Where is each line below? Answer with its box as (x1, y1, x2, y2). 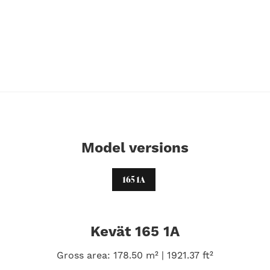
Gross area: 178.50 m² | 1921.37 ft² (57, 249, 213, 262)
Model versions (81, 139, 189, 157)
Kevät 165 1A (90, 222, 180, 241)
